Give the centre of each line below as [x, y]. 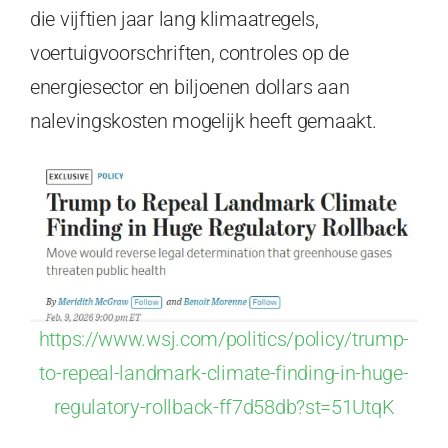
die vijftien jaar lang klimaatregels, [174, 18]
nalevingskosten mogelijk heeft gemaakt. [203, 120]
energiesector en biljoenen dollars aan [190, 86]
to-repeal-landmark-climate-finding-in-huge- [224, 372]
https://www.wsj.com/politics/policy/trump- [224, 338]
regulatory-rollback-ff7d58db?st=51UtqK [224, 406]
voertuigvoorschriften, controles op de [189, 52]
